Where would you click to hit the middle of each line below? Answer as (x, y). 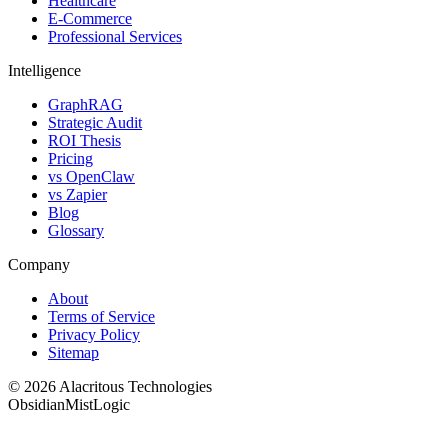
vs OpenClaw (91, 177)
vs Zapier (77, 195)
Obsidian (36, 405)
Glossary (76, 231)
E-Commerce (90, 19)
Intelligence (44, 71)
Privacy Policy (94, 335)
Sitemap (73, 353)
